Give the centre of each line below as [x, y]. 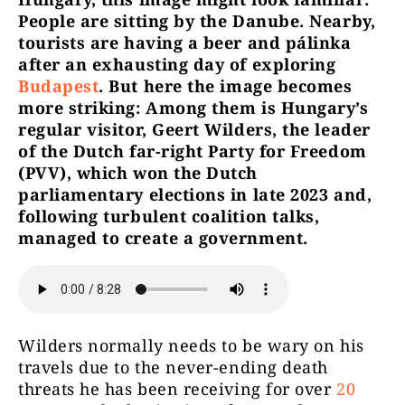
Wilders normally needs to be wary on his [191, 345]
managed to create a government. [166, 238]
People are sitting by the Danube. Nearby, [197, 21]
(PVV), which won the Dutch [138, 173]
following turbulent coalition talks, [169, 216]
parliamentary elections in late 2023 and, [195, 194]
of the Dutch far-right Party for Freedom [193, 151]
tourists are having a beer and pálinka [185, 42]
